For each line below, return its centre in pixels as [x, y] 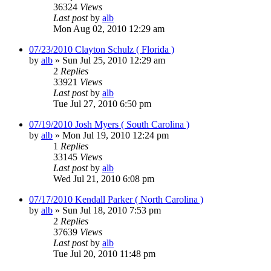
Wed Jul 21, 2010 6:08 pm [104, 178]
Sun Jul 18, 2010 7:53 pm [112, 210]
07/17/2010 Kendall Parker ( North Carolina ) [116, 199]
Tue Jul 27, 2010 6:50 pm [102, 103]
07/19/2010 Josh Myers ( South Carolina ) [109, 124]
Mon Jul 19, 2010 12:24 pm [116, 135]
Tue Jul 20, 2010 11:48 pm [104, 253]
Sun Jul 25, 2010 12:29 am [114, 60]
